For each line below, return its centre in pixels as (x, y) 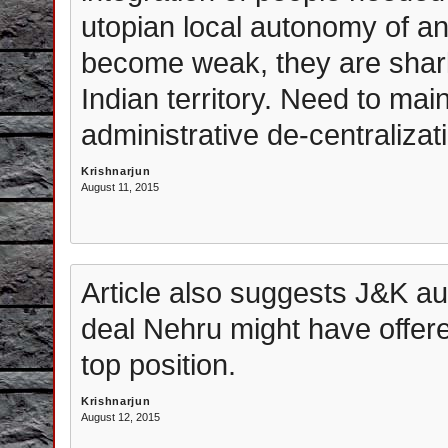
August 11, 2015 (120, 187)
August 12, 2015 (120, 417)
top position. (158, 364)
